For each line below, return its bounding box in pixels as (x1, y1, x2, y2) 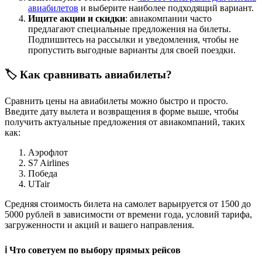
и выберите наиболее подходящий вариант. (78, 2, 254, 13)
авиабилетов (28, 2, 78, 13)
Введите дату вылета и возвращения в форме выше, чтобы (5, 106, 239, 117)
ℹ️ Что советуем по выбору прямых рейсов (5, 244, 181, 255)
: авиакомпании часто (125, 13, 212, 23)
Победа (28, 168, 57, 179)
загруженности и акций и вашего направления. (5, 220, 194, 230)
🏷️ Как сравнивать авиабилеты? (5, 68, 172, 81)
